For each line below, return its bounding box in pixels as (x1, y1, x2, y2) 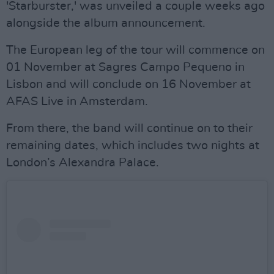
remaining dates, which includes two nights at (6, 139, 259, 152)
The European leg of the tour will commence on (6, 44, 265, 56)
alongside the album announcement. (6, 17, 206, 29)
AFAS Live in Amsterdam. (6, 95, 148, 108)
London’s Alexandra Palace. (6, 157, 159, 169)
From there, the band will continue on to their (6, 122, 253, 135)
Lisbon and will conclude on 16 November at (6, 78, 251, 91)
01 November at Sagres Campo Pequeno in (6, 61, 245, 73)
